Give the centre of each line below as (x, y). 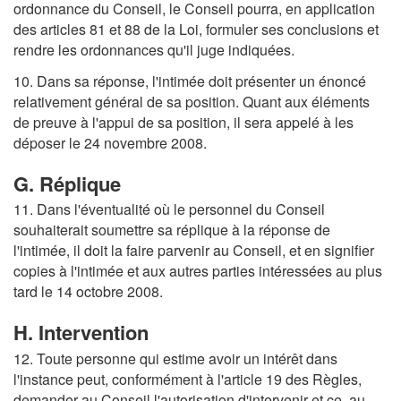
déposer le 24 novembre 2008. (110, 142)
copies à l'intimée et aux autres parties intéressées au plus (198, 271)
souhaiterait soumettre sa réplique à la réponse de (172, 230)
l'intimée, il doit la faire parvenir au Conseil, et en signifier (194, 251)
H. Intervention (81, 333)
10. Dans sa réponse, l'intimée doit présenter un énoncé (190, 81)
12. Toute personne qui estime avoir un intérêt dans (175, 358)
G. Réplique (67, 183)
